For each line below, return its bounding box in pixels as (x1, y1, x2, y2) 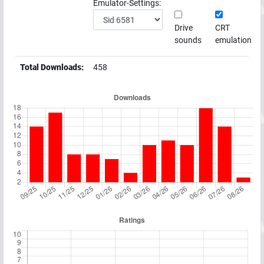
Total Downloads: (20, 62, 84, 72)
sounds (174, 35, 202, 45)
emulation (215, 35, 252, 45)
